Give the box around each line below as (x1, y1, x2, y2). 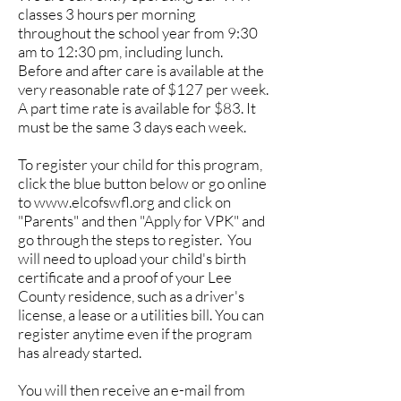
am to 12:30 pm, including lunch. (18, 42, 223, 61)
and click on (155, 192, 231, 211)
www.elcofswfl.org (34, 192, 155, 211)
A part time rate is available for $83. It (18, 98, 256, 117)
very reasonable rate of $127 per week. (18, 80, 269, 98)
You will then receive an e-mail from (18, 380, 245, 399)
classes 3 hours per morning (18, 4, 196, 23)
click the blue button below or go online (18, 174, 267, 192)
